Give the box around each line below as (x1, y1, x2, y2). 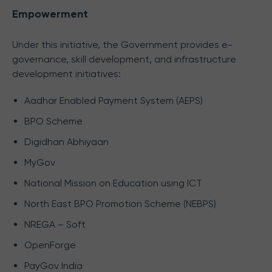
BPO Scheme (24, 115, 83, 127)
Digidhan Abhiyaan (24, 136, 109, 148)
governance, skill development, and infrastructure (12, 53, 236, 65)
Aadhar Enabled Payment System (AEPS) (24, 95, 203, 106)
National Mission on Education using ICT (24, 177, 202, 189)
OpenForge (24, 239, 76, 251)
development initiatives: (12, 68, 121, 80)
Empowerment (12, 7, 88, 21)
